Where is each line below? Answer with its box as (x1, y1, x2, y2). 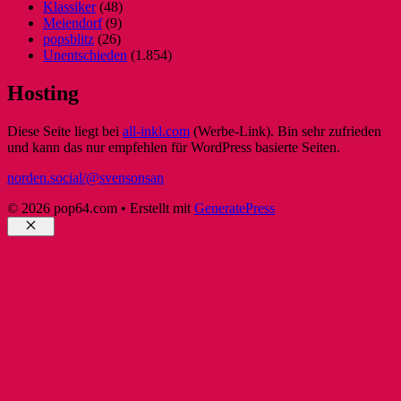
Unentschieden (43, 47, 127, 64)
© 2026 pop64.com (7, 200, 117, 216)
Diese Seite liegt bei (7, 123, 123, 139)
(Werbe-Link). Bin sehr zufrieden (190, 123, 381, 139)
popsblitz (43, 31, 94, 47)
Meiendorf (43, 15, 102, 31)
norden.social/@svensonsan (7, 169, 164, 185)
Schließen (30, 233, 82, 247)
